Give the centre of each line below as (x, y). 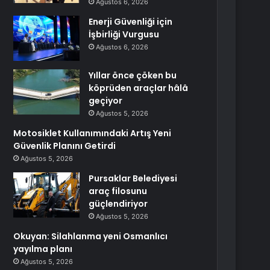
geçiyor (106, 101)
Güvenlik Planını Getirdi (65, 146)
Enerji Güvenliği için (131, 22)
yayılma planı (43, 249)
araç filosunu (118, 191)
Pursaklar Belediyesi (133, 178)
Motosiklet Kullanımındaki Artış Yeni (93, 133)
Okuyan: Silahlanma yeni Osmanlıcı (91, 236)
